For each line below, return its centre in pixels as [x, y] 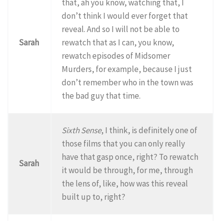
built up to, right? [94, 197]
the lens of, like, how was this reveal [125, 183]
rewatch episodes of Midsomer [116, 55]
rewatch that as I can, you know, [118, 42]
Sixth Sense [82, 130]
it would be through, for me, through [128, 170]
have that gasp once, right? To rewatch [130, 157]
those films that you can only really [124, 143]
